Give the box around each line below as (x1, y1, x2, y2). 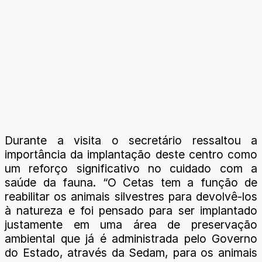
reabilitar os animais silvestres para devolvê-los (5, 189, 257, 204)
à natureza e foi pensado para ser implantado (5, 204, 257, 218)
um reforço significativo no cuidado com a (5, 161, 257, 176)
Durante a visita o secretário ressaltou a (5, 133, 257, 148)
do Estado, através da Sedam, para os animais (5, 246, 257, 260)
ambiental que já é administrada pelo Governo (5, 232, 257, 246)
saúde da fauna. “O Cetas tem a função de (5, 175, 257, 190)
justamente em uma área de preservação (5, 218, 257, 232)
